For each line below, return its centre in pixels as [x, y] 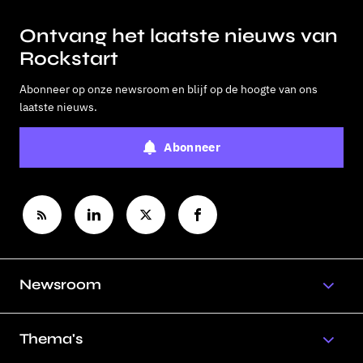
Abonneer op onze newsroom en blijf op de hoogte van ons [169, 89]
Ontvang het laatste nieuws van [179, 36]
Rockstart [69, 59]
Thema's [51, 339]
